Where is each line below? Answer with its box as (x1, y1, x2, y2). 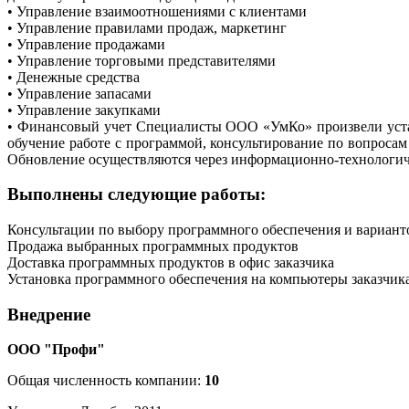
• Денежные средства (7, 68, 140, 85)
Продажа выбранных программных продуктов (7, 238, 299, 254)
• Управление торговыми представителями (7, 52, 276, 68)
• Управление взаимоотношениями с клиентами (7, 3, 307, 19)
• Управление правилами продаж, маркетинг (7, 19, 287, 36)
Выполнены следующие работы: (7, 184, 266, 204)
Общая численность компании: (7, 372, 204, 389)
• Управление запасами (7, 85, 152, 101)
